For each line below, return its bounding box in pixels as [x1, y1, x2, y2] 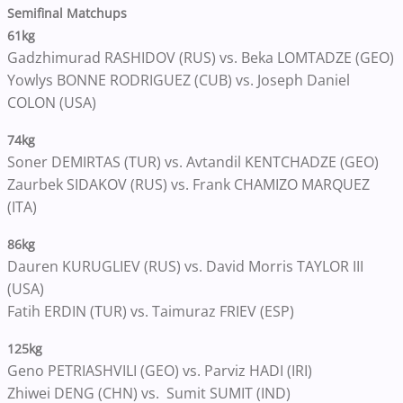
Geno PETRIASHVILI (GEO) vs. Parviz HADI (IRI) [7, 361, 312, 381]
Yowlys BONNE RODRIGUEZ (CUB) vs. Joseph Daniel [7, 70, 350, 91]
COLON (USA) [7, 93, 96, 113]
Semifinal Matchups [7, 4, 130, 22]
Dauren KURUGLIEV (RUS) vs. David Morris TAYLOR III [7, 256, 363, 277]
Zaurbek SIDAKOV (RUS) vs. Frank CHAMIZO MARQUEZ [7, 175, 370, 195]
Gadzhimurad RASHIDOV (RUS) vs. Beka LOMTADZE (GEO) [7, 48, 394, 68]
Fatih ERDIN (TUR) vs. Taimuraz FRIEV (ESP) [7, 301, 294, 322]
